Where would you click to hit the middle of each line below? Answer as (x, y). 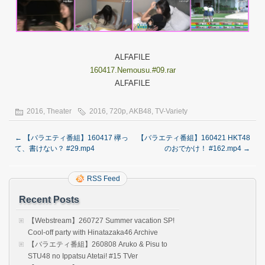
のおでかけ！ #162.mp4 (204, 148)
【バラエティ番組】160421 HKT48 (194, 138)
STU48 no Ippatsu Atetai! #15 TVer (83, 256)
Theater (59, 111)
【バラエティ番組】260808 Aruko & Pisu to (98, 244)
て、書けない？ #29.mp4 (55, 148)
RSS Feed (104, 178)
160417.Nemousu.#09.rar (132, 70)
